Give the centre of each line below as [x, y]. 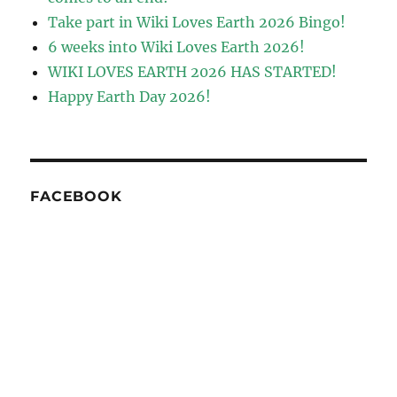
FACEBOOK [76, 197]
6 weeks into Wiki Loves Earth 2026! [177, 47]
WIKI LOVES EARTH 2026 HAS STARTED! [193, 72]
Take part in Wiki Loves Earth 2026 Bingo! [197, 23]
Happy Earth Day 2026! [130, 97]
